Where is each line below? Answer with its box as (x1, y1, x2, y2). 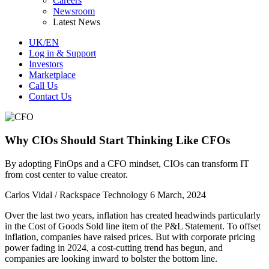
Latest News (53, 17, 100, 28)
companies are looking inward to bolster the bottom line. (5, 253, 217, 264)
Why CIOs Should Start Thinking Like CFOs (5, 133, 230, 147)
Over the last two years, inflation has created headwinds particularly (5, 210, 261, 220)
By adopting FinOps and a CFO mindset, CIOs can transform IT (5, 158, 249, 169)
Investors (29, 59, 63, 70)
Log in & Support (29, 48, 96, 59)
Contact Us (29, 91, 71, 102)
